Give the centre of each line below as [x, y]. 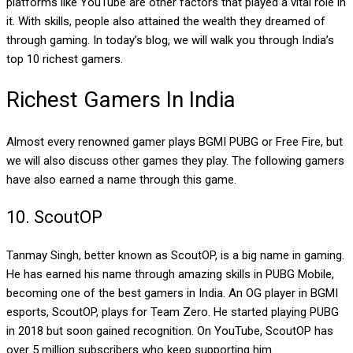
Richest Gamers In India [121, 100]
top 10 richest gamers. [66, 59]
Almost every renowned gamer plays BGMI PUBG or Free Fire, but [175, 141]
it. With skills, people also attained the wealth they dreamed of [166, 22]
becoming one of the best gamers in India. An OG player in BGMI [172, 293]
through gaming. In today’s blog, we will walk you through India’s [170, 41]
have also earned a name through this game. [123, 179]
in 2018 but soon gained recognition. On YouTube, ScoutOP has [170, 331]
